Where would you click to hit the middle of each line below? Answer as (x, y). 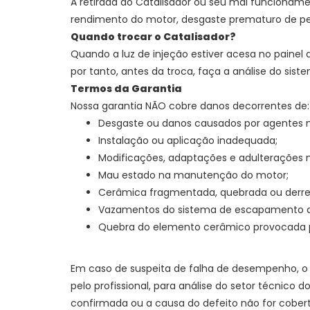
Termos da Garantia (127, 89)
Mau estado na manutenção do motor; (193, 175)
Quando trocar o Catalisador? (154, 37)
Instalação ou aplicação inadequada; (188, 141)
